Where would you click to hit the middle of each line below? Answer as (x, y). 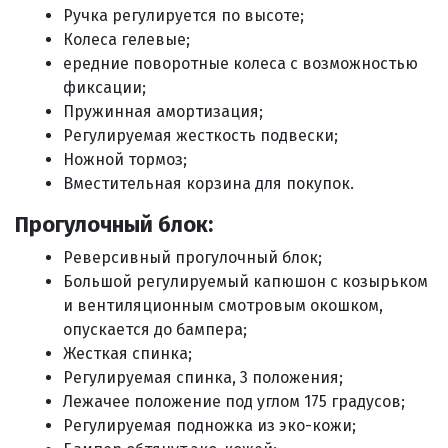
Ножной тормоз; (125, 159)
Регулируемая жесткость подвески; (200, 135)
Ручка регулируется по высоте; (183, 15)
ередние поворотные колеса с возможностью (240, 63)
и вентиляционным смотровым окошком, (223, 305)
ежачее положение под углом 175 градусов (237, 401)
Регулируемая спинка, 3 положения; (203, 377)
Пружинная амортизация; (163, 111)
